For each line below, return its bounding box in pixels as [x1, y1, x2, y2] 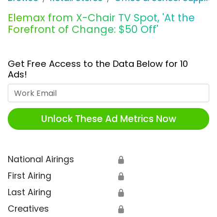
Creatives [8, 203, 49, 215]
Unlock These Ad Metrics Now [41, 112, 176, 125]
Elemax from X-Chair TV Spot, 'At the [8, 11, 195, 25]
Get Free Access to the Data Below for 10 [8, 58, 188, 70]
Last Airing [8, 186, 51, 199]
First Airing [8, 170, 51, 182]
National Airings [8, 154, 74, 166]
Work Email [108, 84, 154, 96]
